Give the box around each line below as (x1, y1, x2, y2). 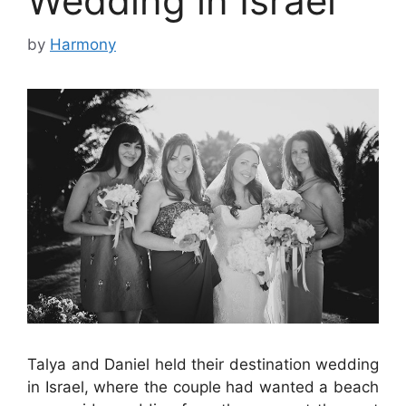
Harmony (50, 35, 116, 54)
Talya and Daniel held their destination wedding (27, 354, 379, 373)
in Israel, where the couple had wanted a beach (27, 377, 379, 396)
